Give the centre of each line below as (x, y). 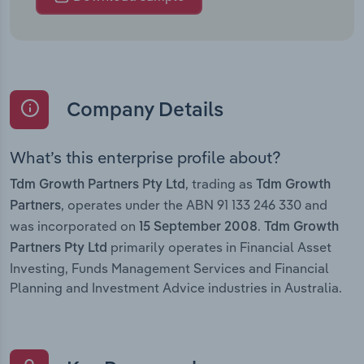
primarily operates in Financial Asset (219, 247)
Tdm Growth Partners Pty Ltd (97, 185)
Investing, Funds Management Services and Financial (169, 268)
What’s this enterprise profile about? (145, 157)
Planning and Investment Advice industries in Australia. (176, 287)
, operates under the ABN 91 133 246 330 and (194, 204)
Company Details (143, 111)
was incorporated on (74, 225)
